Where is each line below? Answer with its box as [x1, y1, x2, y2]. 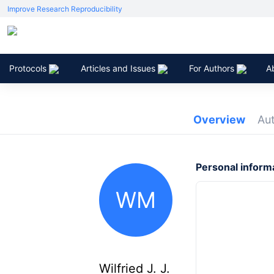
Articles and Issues [81, 62, 158, 73]
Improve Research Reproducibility [7, 4, 122, 13]
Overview [193, 113, 245, 126]
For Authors [189, 62, 237, 73]
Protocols [9, 62, 49, 73]
